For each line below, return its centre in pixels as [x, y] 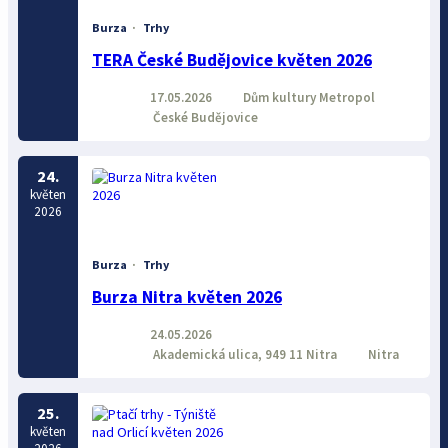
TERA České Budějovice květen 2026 [231, 60]
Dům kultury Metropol [307, 97]
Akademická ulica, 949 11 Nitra [243, 354]
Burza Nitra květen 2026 [186, 297]
